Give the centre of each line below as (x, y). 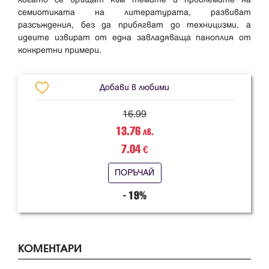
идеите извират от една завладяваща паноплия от (134, 38)
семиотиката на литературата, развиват (134, 13)
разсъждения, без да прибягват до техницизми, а (134, 25)
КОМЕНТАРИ (50, 248)
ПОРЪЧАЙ (134, 173)
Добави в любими (134, 88)
